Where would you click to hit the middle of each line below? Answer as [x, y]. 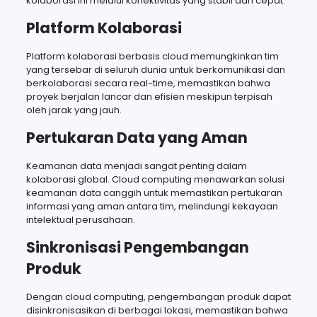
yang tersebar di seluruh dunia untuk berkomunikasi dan [155, 69]
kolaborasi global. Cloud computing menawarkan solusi [155, 179]
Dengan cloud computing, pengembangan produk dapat [158, 296]
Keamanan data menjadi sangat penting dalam [136, 166]
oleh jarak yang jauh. [74, 110]
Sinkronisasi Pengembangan [137, 247]
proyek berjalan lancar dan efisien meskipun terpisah [149, 96]
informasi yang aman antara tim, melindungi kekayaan [152, 206]
